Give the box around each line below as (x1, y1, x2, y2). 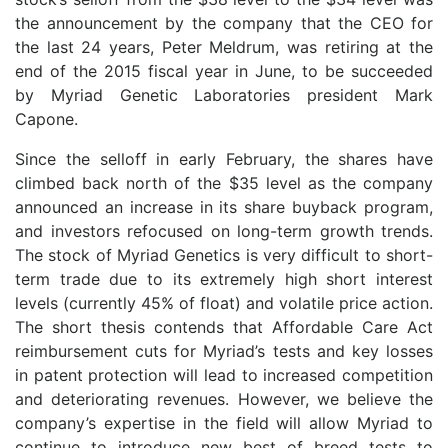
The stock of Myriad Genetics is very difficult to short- (15, 245, 433, 265)
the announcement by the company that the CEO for (15, 13, 433, 33)
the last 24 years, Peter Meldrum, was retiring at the (15, 37, 433, 57)
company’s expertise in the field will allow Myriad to (15, 413, 433, 433)
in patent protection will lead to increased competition (15, 365, 433, 385)
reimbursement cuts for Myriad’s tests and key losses (15, 341, 433, 361)
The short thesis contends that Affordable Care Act (15, 317, 433, 337)
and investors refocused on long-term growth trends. (15, 221, 433, 241)
